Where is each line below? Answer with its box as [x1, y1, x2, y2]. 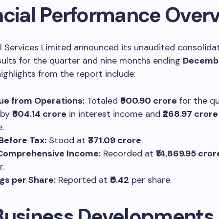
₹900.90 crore [120, 94, 177, 107]
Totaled [85, 94, 120, 107]
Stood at [46, 134, 88, 146]
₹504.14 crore [12, 108, 66, 120]
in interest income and [66, 108, 163, 120]
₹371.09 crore [88, 134, 141, 146]
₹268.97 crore [163, 108, 218, 120]
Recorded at [101, 147, 156, 159]
